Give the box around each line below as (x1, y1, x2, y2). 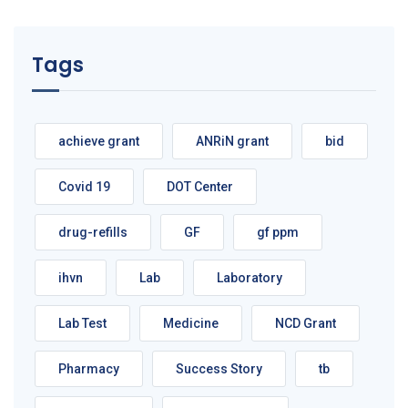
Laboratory (217, 270, 282, 286)
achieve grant (58, 134, 139, 149)
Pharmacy (58, 362, 119, 377)
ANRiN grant (196, 134, 269, 149)
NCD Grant (275, 316, 336, 331)
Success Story (176, 362, 262, 377)
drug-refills (58, 225, 127, 240)
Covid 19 (58, 179, 110, 195)
